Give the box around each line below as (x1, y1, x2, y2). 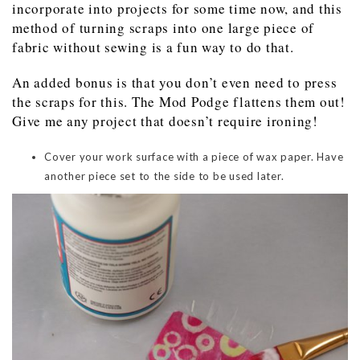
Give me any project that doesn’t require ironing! (12, 112, 318, 131)
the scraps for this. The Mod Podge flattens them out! (12, 92, 346, 112)
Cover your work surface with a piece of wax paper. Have (44, 150, 344, 164)
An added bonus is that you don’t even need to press (12, 73, 337, 92)
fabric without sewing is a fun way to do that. (12, 38, 294, 57)
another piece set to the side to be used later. (44, 170, 284, 183)
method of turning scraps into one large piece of (12, 18, 314, 38)
